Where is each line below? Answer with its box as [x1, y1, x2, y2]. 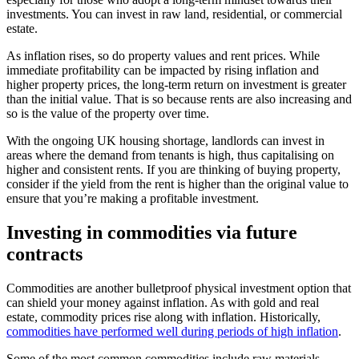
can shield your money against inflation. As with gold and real [6, 296, 319, 310]
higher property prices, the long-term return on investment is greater [6, 78, 346, 92]
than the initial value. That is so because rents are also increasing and [6, 92, 352, 107]
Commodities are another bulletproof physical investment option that [6, 281, 351, 296]
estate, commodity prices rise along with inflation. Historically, [6, 310, 321, 325]
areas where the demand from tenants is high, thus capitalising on [6, 148, 334, 163]
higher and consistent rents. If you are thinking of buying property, [6, 163, 341, 177]
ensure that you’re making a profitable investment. [6, 192, 259, 206]
